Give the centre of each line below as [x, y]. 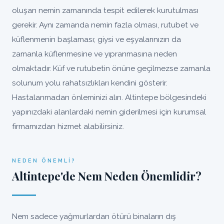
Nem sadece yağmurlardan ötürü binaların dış [94, 216]
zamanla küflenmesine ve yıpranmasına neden [94, 54]
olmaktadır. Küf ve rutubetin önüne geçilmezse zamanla [111, 68]
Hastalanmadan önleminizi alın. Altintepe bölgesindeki [109, 97]
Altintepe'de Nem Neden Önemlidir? [107, 176]
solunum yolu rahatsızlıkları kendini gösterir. [89, 83]
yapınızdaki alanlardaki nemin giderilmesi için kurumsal [109, 112]
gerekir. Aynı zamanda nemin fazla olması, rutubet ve [105, 25]
